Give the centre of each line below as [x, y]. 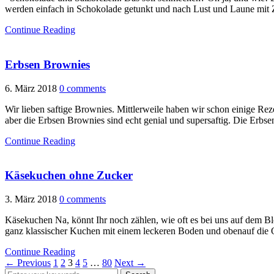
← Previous [28, 263]
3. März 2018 [31, 199]
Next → [130, 263]
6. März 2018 [31, 88]
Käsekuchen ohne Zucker [69, 176]
